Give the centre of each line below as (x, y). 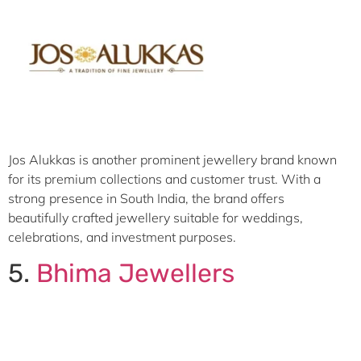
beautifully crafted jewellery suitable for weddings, (156, 217)
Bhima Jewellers (132, 273)
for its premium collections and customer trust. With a (164, 178)
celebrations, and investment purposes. (122, 237)
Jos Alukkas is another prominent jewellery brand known (172, 159)
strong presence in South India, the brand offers (146, 198)
